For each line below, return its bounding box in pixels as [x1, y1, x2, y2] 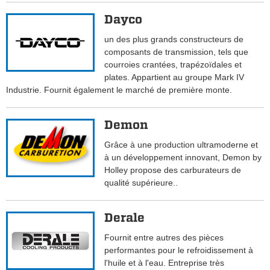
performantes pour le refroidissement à [104, 245, 254, 256]
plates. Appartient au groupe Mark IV [104, 72, 245, 83]
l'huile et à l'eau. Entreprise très [104, 258, 225, 268]
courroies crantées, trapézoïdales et [104, 60, 242, 70]
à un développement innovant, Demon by [104, 152, 262, 163]
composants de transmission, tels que [104, 47, 249, 57]
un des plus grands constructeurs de [104, 34, 244, 45]
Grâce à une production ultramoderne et [104, 140, 259, 150]
